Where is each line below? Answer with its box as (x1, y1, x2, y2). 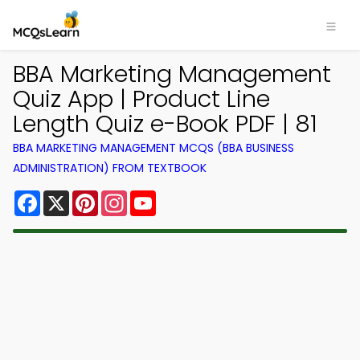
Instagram (127, 187, 193, 206)
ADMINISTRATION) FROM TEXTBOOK (13, 160, 207, 176)
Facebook (40, 187, 104, 206)
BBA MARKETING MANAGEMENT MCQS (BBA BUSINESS (13, 140, 294, 156)
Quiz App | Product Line (13, 83, 270, 115)
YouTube (156, 187, 211, 206)
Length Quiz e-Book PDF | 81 (13, 108, 317, 140)
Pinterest (98, 187, 156, 206)
